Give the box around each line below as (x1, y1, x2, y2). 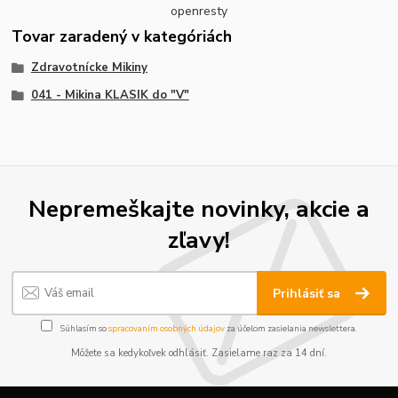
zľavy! (168, 223, 230, 256)
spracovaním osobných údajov (108, 322, 225, 334)
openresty (170, 2, 227, 20)
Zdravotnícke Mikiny (30, 59, 147, 76)
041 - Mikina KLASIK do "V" (30, 87, 189, 104)
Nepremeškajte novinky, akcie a (28, 192, 370, 225)
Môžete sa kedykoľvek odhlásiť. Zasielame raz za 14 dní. (71, 346, 327, 360)
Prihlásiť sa (273, 285, 345, 303)
